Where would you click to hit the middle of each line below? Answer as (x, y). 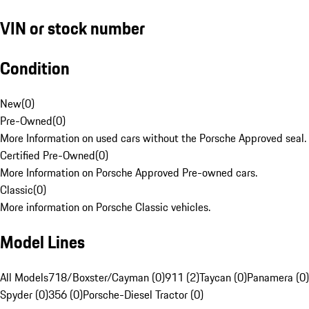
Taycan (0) (223, 278)
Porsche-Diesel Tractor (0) (143, 295)
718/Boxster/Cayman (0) (107, 278)
